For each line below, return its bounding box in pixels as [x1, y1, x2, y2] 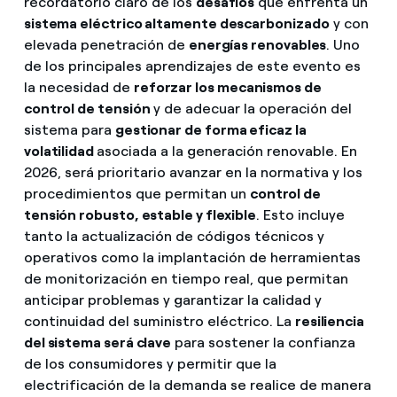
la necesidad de [23, 79, 134, 97]
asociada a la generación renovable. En [96, 143, 357, 160]
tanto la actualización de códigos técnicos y [23, 228, 324, 245]
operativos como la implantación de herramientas [23, 249, 361, 267]
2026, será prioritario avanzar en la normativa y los [23, 164, 362, 182]
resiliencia [294, 313, 364, 331]
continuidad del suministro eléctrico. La [23, 313, 295, 331]
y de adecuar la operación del [150, 100, 353, 118]
